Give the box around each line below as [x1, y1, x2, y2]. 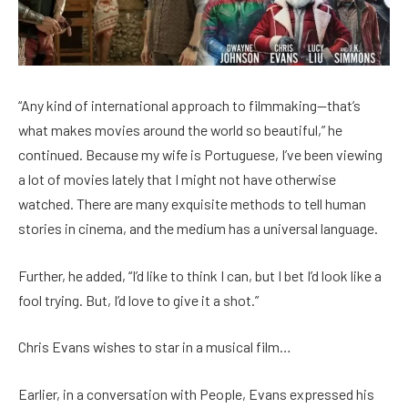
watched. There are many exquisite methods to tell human [18, 195, 366, 213]
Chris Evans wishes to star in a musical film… [18, 338, 291, 356]
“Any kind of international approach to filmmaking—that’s [18, 97, 361, 115]
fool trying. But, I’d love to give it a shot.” [18, 291, 259, 309]
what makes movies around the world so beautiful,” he [18, 121, 342, 139]
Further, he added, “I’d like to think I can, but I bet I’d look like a [18, 266, 382, 284]
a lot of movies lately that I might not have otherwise [18, 170, 336, 189]
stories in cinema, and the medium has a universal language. [18, 219, 378, 238]
